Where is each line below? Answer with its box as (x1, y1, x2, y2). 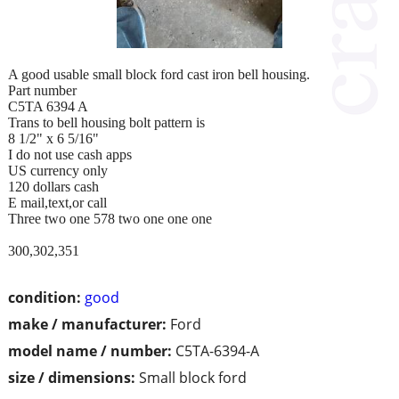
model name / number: (8, 340, 172, 361)
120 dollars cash (8, 178, 99, 194)
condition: (8, 287, 81, 307)
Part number (8, 82, 77, 98)
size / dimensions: (8, 367, 135, 387)
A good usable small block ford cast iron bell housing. (8, 66, 310, 82)
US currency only (8, 162, 108, 178)
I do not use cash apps (8, 146, 132, 162)
